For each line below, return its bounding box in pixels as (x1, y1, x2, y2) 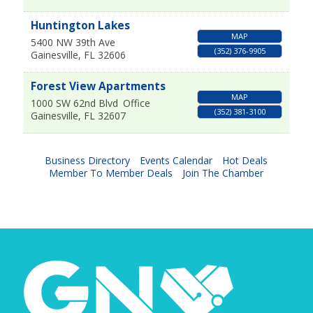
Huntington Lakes (30, 18, 130, 34)
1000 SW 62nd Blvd (30, 96, 118, 110)
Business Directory (45, 154, 131, 168)
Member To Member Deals (49, 166, 173, 180)
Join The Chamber (182, 166, 264, 180)
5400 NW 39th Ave (30, 36, 115, 50)
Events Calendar (140, 154, 213, 168)
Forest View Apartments (30, 79, 166, 94)
